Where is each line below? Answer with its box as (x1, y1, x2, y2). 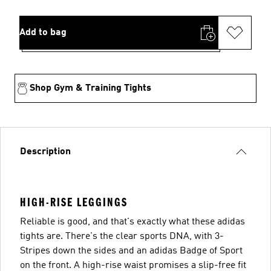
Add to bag (19, 27, 67, 38)
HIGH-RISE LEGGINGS (20, 195, 128, 209)
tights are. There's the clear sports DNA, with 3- (20, 231, 224, 241)
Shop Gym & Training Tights (30, 83, 151, 93)
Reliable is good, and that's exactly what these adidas (20, 217, 245, 227)
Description (20, 146, 71, 157)
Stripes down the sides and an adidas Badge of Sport (20, 246, 243, 256)
